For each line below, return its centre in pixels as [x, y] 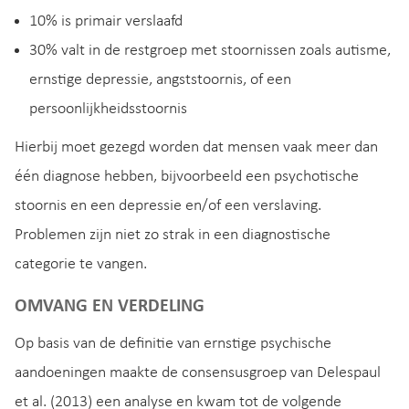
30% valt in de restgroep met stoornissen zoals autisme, [210, 50]
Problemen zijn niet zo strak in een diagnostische [173, 235]
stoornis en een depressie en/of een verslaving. [168, 205]
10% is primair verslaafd [106, 21]
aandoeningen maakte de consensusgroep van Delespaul [198, 373]
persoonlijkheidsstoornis [108, 109]
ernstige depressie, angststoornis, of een [160, 79]
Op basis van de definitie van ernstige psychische [173, 344]
